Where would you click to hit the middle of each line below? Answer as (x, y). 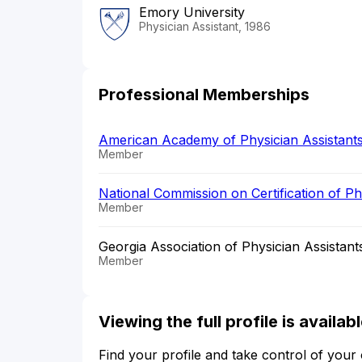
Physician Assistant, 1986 (205, 27)
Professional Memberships (204, 95)
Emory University (192, 13)
